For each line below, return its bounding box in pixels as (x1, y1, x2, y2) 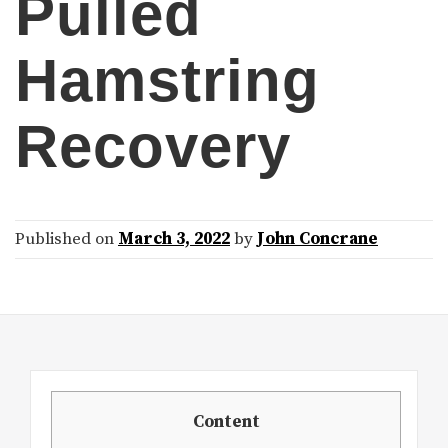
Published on (15, 228, 118, 251)
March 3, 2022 (118, 228, 230, 251)
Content (192, 411, 260, 434)
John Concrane (257, 228, 378, 251)
